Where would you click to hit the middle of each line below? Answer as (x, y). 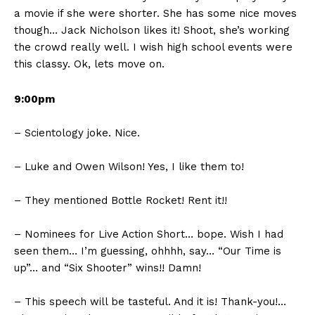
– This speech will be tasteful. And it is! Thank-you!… (150, 302)
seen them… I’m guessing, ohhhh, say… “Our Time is (148, 251)
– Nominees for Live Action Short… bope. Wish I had (149, 234)
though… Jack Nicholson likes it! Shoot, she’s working (152, 31)
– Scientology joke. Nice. (77, 133)
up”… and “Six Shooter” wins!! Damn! (108, 268)
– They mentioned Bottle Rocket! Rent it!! (121, 201)
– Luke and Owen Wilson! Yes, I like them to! (129, 167)
